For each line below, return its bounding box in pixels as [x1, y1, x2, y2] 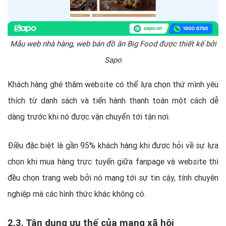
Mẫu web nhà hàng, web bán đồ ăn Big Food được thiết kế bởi [10, 39, 216, 49]
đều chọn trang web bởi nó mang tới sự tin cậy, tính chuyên [8, 173, 218, 183]
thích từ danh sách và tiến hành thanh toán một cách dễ [8, 95, 218, 106]
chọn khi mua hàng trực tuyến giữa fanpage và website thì [8, 156, 218, 167]
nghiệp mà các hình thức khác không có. [8, 189, 146, 199]
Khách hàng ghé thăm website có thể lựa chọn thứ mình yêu [8, 79, 218, 90]
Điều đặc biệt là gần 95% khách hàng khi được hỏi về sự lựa [8, 140, 218, 151]
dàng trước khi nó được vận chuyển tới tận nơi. [8, 111, 170, 122]
